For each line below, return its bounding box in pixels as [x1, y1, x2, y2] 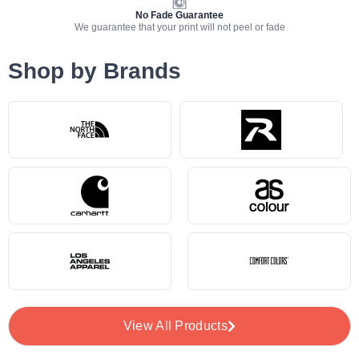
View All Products [123, 318, 228, 333]
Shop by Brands [8, 58, 181, 83]
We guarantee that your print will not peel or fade [74, 21, 285, 33]
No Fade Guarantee [135, 9, 224, 21]
